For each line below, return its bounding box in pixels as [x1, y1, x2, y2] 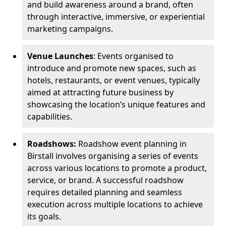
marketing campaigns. [27, 23, 113, 34]
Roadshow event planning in [76, 138, 187, 149]
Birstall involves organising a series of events [27, 150, 198, 161]
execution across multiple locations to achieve [27, 199, 203, 210]
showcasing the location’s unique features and [27, 99, 205, 110]
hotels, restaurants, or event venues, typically [27, 75, 200, 86]
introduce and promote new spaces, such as [27, 63, 196, 74]
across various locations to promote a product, [27, 162, 207, 174]
